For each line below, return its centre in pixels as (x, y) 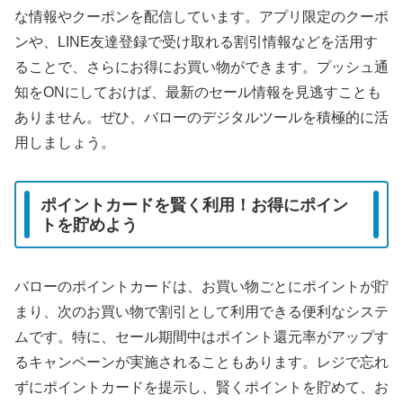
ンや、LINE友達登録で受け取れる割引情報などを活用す (196, 41)
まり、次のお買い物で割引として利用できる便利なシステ (201, 312)
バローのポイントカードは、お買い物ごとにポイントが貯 (201, 287)
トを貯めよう (89, 224)
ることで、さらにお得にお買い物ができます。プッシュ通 (201, 67)
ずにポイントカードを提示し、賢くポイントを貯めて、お (201, 388)
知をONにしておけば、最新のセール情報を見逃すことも (198, 92)
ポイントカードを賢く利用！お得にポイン (194, 205)
